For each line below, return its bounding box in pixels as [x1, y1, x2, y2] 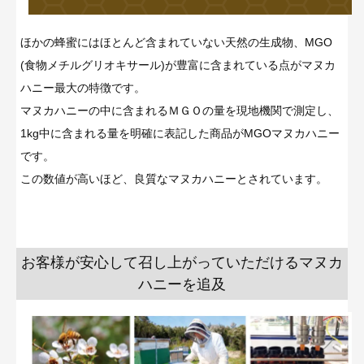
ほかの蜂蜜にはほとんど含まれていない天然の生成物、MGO [20, 35, 332, 49]
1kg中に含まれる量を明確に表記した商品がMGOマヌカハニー [20, 126, 340, 140]
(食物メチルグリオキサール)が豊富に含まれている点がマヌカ [20, 58, 336, 71]
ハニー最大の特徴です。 [20, 80, 145, 94]
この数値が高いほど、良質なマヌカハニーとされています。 [20, 171, 327, 185]
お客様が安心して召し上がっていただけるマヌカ [21, 253, 343, 271]
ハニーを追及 [138, 275, 226, 292]
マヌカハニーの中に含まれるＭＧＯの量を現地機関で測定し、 [20, 103, 339, 117]
